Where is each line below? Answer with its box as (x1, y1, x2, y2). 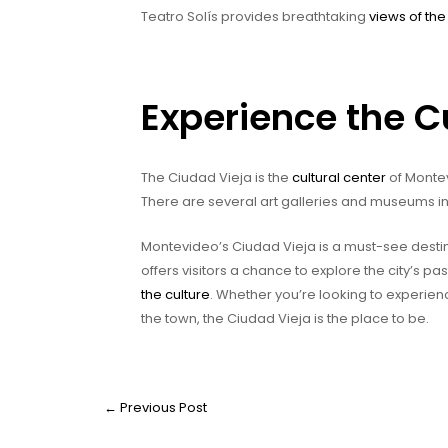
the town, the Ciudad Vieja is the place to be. (141, 308, 429, 328)
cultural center (292, 167, 386, 187)
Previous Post (117, 397, 207, 417)
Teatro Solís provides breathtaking (141, 6, 369, 26)
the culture (141, 284, 210, 304)
